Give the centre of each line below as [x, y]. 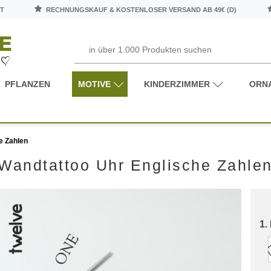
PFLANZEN [28, 84]
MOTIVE [95, 84]
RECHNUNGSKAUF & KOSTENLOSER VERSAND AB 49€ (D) [141, 10]
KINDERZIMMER [177, 84]
